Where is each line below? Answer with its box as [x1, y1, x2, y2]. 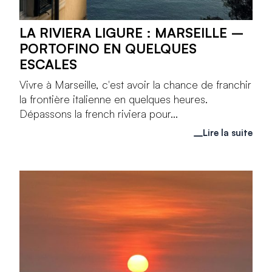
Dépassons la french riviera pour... [19, 106, 178, 120]
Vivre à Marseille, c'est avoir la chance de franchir [19, 77, 252, 91]
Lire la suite [202, 126, 253, 138]
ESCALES [19, 55, 78, 72]
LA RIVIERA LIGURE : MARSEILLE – [19, 24, 245, 41]
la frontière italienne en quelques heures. [19, 92, 208, 106]
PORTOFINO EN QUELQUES [19, 39, 197, 56]
